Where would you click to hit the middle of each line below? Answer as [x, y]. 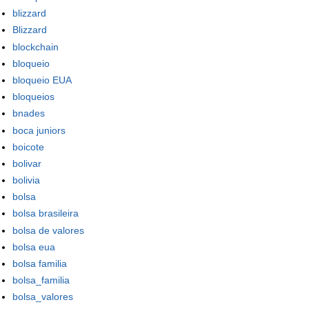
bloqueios [33, 97]
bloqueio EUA [42, 80]
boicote [28, 147]
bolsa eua [34, 247]
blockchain [36, 47]
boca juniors [39, 130]
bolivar [27, 163]
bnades [29, 113]
